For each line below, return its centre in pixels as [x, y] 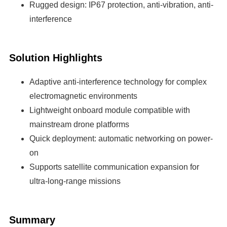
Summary [32, 220]
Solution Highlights [55, 58]
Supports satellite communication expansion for [114, 167]
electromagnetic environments [83, 96]
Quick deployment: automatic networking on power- [121, 139]
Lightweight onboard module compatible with [109, 110]
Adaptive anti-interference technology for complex [118, 82]
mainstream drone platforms [79, 125]
